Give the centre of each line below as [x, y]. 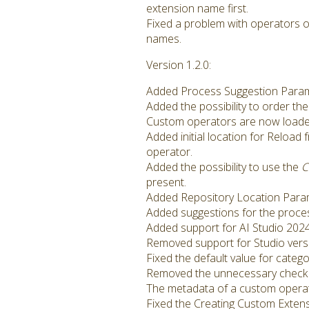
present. [166, 182]
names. [164, 39]
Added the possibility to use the [224, 167]
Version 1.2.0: [179, 65]
